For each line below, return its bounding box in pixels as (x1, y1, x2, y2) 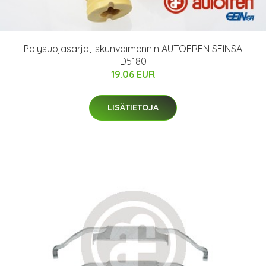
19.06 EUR (111, 68, 155, 80)
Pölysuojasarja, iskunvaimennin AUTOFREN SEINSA (24, 42, 242, 55)
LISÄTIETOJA (107, 102, 159, 113)
